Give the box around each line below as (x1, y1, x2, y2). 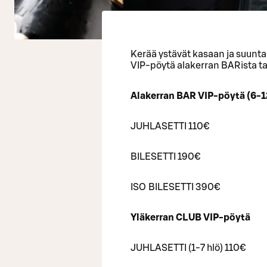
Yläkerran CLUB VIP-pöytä (131, 212, 250, 222)
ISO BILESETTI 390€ (131, 182, 220, 192)
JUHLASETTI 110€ (131, 121, 209, 131)
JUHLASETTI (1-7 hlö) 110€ (131, 243, 246, 253)
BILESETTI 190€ (131, 151, 200, 162)
